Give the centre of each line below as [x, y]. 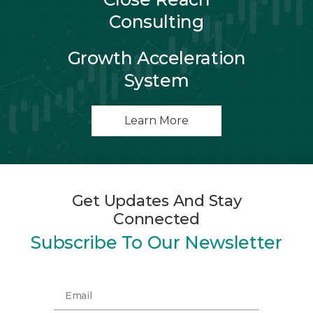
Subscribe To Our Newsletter [156, 242]
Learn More [156, 120]
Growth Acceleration [156, 58]
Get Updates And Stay [156, 201]
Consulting [156, 21]
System [156, 80]
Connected [156, 219]
